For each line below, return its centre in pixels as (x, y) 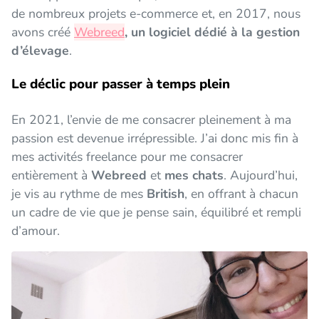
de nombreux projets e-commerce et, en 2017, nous (156, 13)
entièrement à (51, 175)
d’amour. (36, 230)
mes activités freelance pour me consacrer (127, 156)
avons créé (43, 32)
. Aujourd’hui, (261, 175)
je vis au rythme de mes (79, 193)
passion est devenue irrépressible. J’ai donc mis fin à (155, 138)
